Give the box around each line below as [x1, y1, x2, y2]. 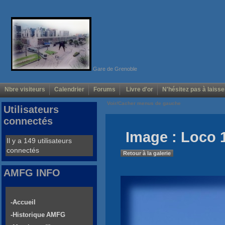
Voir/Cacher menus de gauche [105, 100, 182, 106]
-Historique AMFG [11, 211, 65, 219]
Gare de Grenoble [91, 65, 137, 72]
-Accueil [11, 198, 36, 206]
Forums [93, 86, 116, 93]
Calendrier [54, 86, 84, 93]
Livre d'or [125, 86, 153, 93]
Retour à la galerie [123, 150, 171, 157]
